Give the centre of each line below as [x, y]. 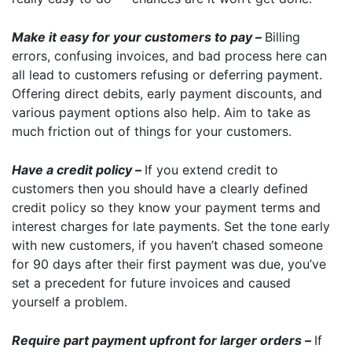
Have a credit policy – [78, 170]
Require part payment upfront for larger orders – [163, 340]
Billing [282, 37]
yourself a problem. [70, 302]
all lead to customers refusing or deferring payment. [167, 75]
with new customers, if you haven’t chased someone [167, 245]
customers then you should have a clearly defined [160, 189]
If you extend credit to [211, 170]
